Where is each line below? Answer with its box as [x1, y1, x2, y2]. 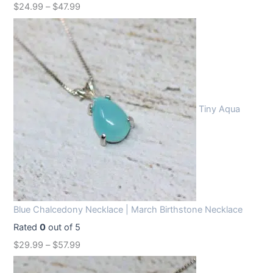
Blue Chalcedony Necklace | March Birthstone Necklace [13, 204, 243, 215]
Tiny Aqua [199, 103, 241, 115]
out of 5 [46, 221, 81, 233]
